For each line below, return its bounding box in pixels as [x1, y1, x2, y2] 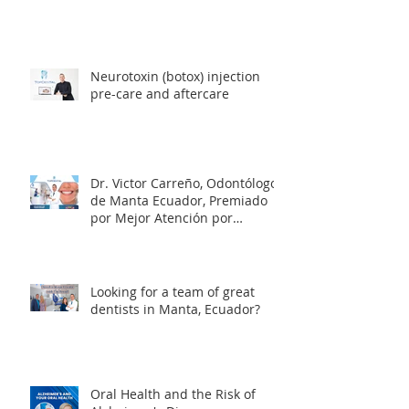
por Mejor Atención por [90, 245, 233, 263]
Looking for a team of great [90, 319, 255, 337]
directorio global [90, 262, 191, 280]
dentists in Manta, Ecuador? [90, 336, 260, 354]
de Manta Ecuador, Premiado [90, 227, 267, 246]
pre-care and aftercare [90, 121, 229, 139]
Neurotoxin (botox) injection [90, 103, 260, 121]
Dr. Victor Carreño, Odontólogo [90, 210, 278, 228]
